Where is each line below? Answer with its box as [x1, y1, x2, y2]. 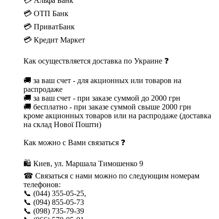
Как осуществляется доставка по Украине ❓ [23, 56, 169, 65]
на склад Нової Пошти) [23, 120, 101, 129]
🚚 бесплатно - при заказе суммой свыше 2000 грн [23, 102, 191, 111]
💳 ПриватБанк [23, 22, 75, 31]
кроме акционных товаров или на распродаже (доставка [23, 111, 211, 120]
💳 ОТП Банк [23, 9, 135, 18]
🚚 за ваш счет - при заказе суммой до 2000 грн [23, 93, 180, 102]
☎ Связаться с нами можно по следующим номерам [23, 171, 199, 180]
